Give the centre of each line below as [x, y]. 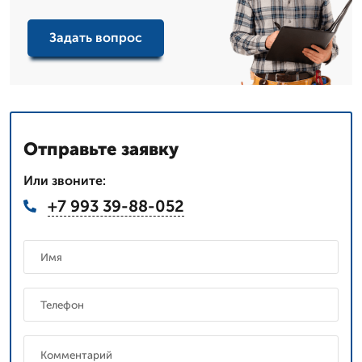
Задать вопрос [96, 38]
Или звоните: [65, 180]
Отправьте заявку [101, 149]
